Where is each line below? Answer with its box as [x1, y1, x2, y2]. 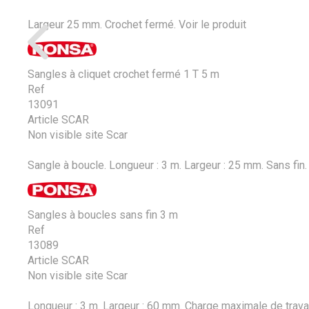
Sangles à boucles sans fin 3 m [28, 208, 178, 221]
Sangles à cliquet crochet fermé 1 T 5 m [28, 67, 219, 81]
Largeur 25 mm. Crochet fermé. [28, 17, 176, 31]
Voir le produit [179, 17, 246, 31]
